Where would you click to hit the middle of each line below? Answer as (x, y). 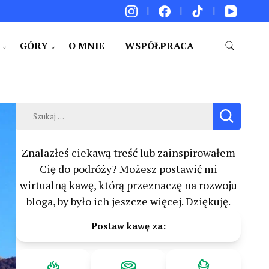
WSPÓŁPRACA (159, 46)
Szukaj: (32, 110)
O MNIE (86, 46)
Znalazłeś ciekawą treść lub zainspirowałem (128, 153)
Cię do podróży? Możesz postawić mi (128, 169)
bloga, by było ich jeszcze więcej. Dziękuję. (128, 201)
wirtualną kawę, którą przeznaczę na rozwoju (128, 185)
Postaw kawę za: (128, 226)
